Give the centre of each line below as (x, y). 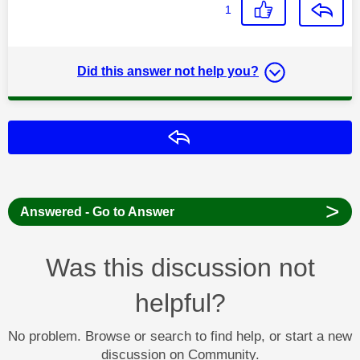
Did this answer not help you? (168, 71)
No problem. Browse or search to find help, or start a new (180, 336)
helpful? (180, 303)
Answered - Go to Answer (97, 211)
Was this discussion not (180, 267)
